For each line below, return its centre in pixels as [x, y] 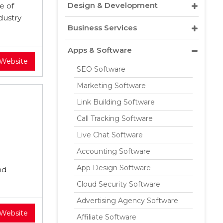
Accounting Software [113, 151]
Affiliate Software [107, 217]
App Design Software [114, 168]
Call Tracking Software [115, 118]
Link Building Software [116, 102]
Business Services [102, 28]
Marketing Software [111, 86]
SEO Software [101, 69]
